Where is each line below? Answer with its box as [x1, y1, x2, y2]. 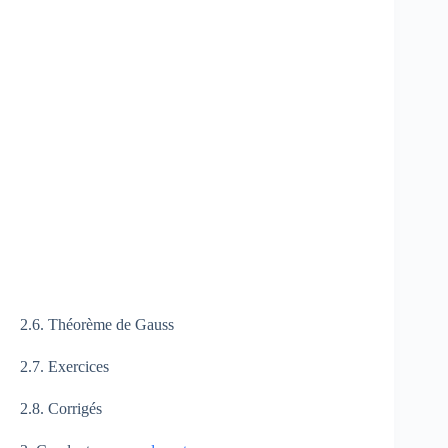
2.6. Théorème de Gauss [20, 315, 174, 333]
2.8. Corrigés [20, 399, 102, 417]
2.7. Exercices [20, 357, 109, 375]
